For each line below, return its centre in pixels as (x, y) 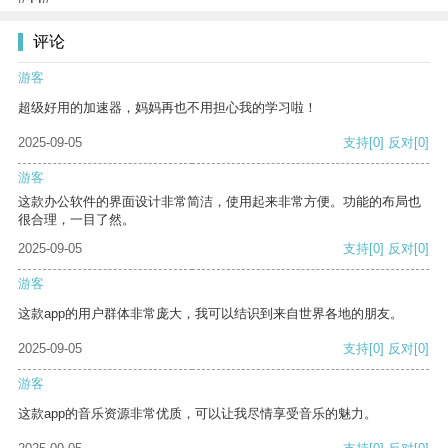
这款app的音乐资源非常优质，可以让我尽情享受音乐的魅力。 (197, 414)
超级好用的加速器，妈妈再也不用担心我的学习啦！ (167, 108)
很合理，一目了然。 (76, 220)
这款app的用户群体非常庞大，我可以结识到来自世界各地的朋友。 (210, 314)
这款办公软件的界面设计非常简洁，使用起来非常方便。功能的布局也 (219, 202)
